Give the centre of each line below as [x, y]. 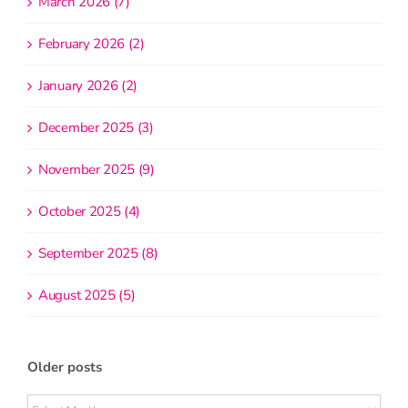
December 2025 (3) [96, 128]
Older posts [65, 367]
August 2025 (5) [87, 296]
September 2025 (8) [98, 254]
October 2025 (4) [90, 212]
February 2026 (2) [92, 44]
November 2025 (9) [97, 170]
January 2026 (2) [88, 86]
